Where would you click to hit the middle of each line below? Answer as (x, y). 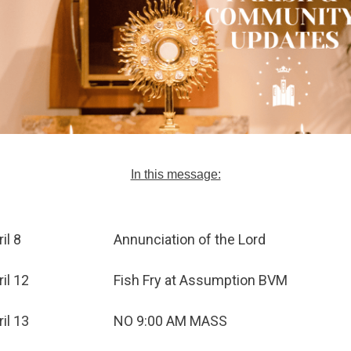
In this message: (175, 174)
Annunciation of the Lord (190, 239)
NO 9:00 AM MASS (170, 321)
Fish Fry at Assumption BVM (201, 280)
